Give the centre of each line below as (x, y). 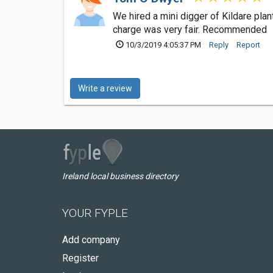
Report (248, 44)
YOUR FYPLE (95, 213)
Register (80, 258)
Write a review (105, 88)
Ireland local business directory (120, 176)
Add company (91, 239)
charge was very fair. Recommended (190, 29)
